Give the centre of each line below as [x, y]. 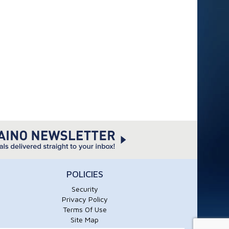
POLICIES [85, 174]
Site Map [85, 220]
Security [85, 189]
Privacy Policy [85, 199]
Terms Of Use [85, 209]
